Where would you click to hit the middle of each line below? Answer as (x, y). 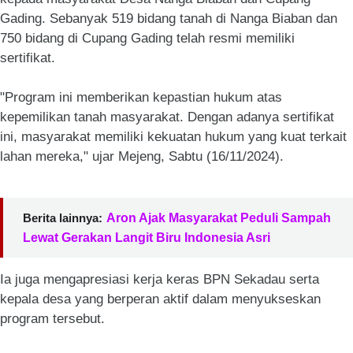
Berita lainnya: (63, 218)
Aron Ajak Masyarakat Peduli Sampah (219, 218)
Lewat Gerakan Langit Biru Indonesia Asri (147, 238)
